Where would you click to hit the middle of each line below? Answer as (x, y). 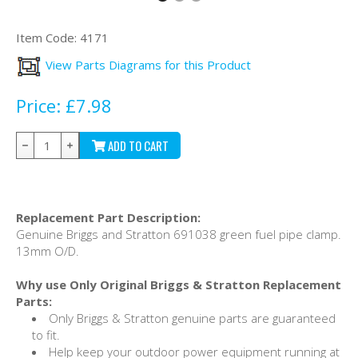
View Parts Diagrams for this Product (147, 65)
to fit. (46, 334)
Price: (38, 105)
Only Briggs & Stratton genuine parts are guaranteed (192, 318)
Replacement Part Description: (108, 217)
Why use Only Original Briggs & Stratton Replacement (179, 284)
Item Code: (46, 37)
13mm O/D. (48, 251)
